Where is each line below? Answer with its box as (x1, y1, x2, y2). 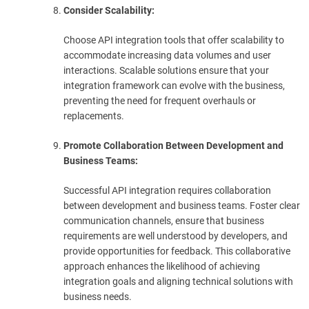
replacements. (63, 110, 124, 121)
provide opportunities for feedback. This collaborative (63, 245, 290, 257)
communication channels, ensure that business (63, 215, 264, 226)
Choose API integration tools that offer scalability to (63, 34, 284, 46)
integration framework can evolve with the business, (63, 79, 285, 91)
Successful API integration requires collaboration (63, 184, 271, 196)
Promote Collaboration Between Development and (63, 139, 283, 151)
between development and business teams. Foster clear (63, 199, 300, 211)
